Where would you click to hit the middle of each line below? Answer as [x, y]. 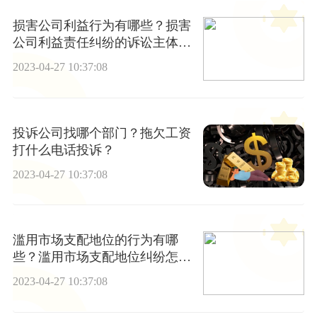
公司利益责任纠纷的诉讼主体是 [102, 43]
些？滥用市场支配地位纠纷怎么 [102, 257]
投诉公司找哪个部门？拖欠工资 [102, 133]
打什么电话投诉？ [63, 150]
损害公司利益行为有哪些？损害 [102, 26]
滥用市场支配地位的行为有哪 [95, 240]
